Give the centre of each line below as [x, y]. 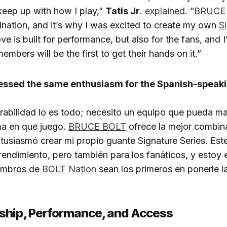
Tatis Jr [123, 11]
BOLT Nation [69, 169]
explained [165, 11]
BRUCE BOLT [97, 126]
